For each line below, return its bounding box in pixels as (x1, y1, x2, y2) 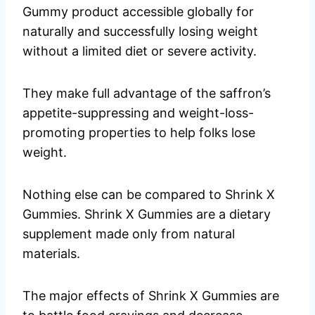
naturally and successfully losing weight (22, 24, 258, 39)
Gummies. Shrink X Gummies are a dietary (22, 207, 271, 222)
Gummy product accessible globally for (22, 4, 254, 20)
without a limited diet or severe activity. (22, 44, 257, 59)
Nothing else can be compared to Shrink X (22, 187, 275, 202)
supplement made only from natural (22, 226, 235, 242)
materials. (22, 246, 80, 262)
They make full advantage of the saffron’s (22, 86, 271, 101)
